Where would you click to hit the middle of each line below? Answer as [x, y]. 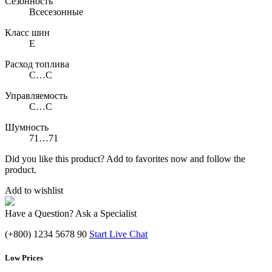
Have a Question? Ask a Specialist [71, 214]
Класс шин [27, 33]
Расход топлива [37, 64]
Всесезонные [56, 12]
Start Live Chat [118, 234]
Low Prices [24, 258]
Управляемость [36, 96]
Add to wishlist [34, 191]
